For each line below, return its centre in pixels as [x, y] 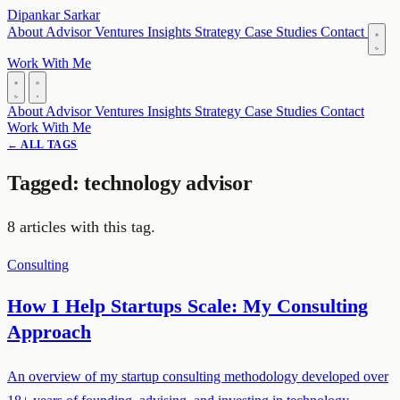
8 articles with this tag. [81, 226]
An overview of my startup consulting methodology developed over [198, 376]
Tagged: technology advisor [130, 183]
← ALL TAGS [42, 145]
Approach [49, 331]
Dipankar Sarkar [54, 15]
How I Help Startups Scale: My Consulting [187, 305]
